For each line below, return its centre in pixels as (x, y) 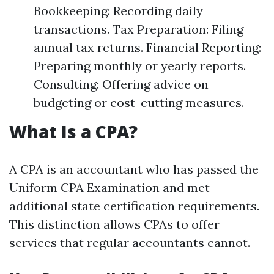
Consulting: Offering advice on (121, 84)
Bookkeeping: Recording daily (118, 11)
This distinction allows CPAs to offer (114, 224)
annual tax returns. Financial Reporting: (147, 47)
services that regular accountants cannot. (130, 243)
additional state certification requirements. (134, 206)
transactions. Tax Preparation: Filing (139, 29)
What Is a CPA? (73, 131)
